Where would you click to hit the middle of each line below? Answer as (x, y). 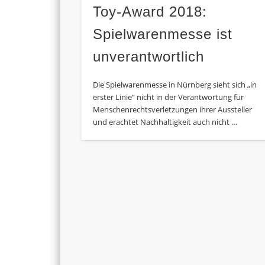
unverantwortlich (149, 57)
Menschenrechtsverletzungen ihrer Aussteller (173, 110)
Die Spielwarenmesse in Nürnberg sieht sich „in (175, 85)
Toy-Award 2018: (150, 12)
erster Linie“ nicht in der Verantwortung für (169, 97)
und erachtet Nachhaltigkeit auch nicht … (165, 122)
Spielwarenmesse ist (163, 34)
